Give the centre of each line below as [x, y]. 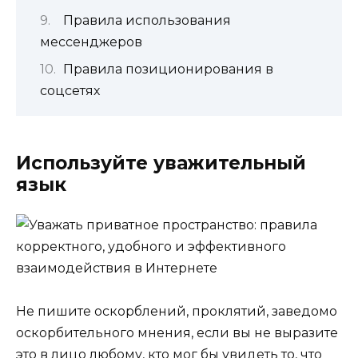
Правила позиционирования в [168, 69]
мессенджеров [91, 42]
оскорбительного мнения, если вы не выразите [177, 333]
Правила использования [147, 21]
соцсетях [70, 90]
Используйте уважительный [161, 163]
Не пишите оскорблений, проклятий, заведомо [177, 312]
